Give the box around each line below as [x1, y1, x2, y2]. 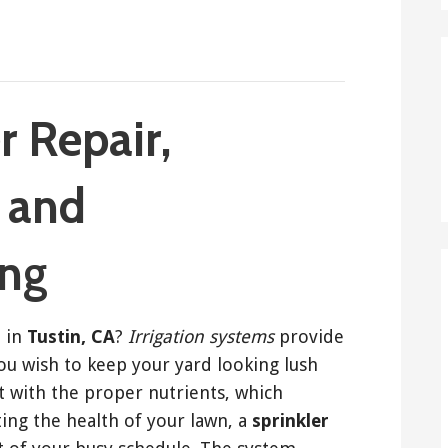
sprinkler [252, 409, 329, 431]
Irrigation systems [128, 325, 274, 347]
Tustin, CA [27, 325, 115, 347]
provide [274, 325, 344, 347]
